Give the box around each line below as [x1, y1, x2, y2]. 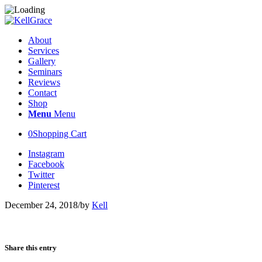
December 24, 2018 [5, 200, 78, 210]
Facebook [28, 159, 64, 169]
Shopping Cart [33, 129, 87, 139]
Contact [28, 88, 57, 98]
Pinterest [28, 180, 60, 190]
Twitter [28, 170, 54, 180]
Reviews [28, 77, 60, 87]
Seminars [28, 67, 62, 77]
